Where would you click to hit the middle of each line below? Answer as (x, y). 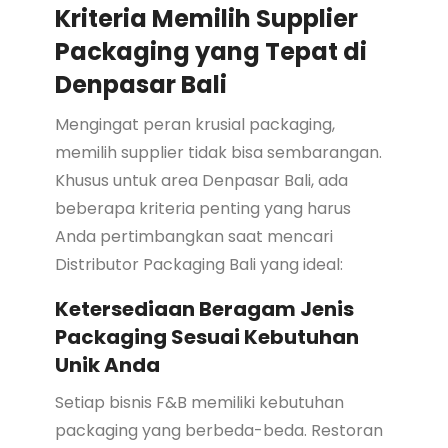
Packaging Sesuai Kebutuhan (206, 336)
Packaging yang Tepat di (210, 51)
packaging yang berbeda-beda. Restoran (218, 430)
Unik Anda (107, 364)
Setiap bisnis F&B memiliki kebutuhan (199, 402)
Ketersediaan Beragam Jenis (204, 308)
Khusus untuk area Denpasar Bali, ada (201, 180)
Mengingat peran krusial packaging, (194, 124)
